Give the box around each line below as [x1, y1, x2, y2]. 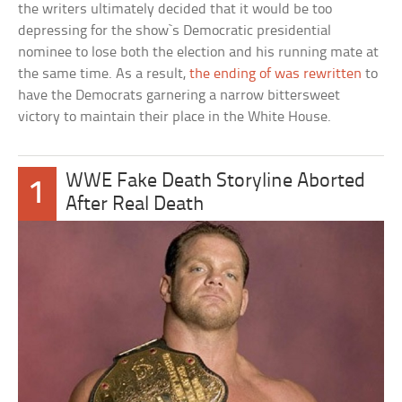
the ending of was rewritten [189, 66, 363, 83]
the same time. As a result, [18, 66, 190, 83]
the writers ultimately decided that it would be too [18, 2, 333, 18]
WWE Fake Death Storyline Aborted [66, 171, 366, 193]
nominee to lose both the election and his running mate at [18, 45, 380, 61]
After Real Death [66, 195, 205, 216]
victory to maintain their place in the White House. [18, 109, 332, 126]
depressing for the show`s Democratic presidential [18, 23, 332, 39]
